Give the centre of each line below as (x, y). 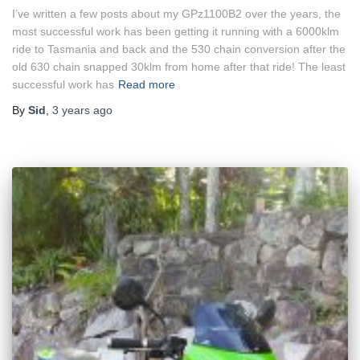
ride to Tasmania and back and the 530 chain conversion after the (179, 49)
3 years (71, 110)
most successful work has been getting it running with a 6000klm (176, 32)
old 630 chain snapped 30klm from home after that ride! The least (179, 67)
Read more (147, 85)
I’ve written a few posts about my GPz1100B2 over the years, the (176, 14)
